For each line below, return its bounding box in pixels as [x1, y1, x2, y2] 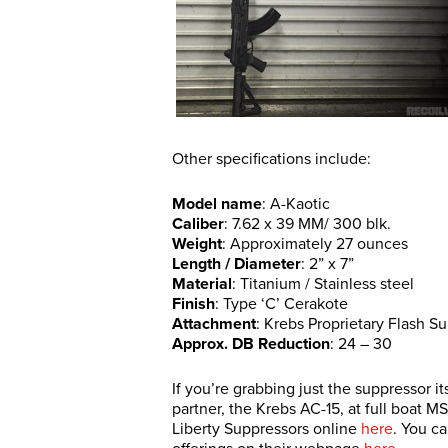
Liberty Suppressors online [172, 419, 361, 439]
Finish [172, 294, 215, 314]
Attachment [172, 314, 256, 334]
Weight [172, 234, 222, 254]
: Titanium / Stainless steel [232, 274, 414, 294]
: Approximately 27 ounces [222, 234, 408, 254]
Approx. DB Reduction [172, 334, 330, 354]
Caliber [172, 214, 224, 234]
